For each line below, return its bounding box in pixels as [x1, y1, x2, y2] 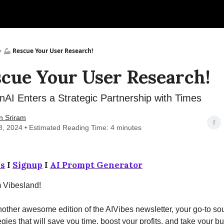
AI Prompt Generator [50, 159, 142, 170]
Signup [12, 159, 42, 170]
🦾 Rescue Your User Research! [3, 46, 93, 55]
